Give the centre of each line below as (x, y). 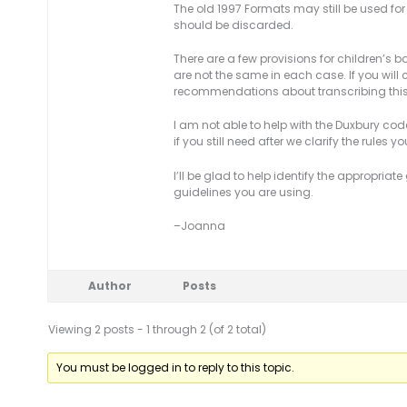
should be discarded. (233, 25)
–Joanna (199, 225)
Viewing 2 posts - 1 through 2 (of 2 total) (157, 329)
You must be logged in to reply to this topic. (176, 367)
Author (110, 285)
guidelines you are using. (243, 192)
